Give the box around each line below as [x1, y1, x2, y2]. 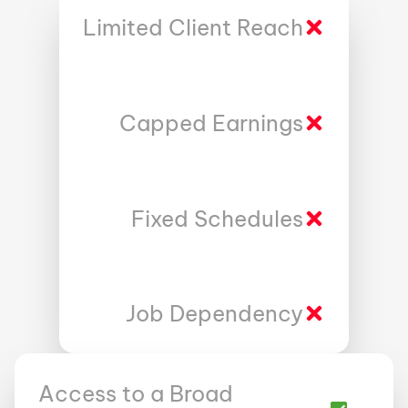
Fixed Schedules [131, 204, 303, 232]
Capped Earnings [119, 108, 303, 137]
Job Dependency [126, 300, 303, 328]
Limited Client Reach [83, 14, 303, 42]
